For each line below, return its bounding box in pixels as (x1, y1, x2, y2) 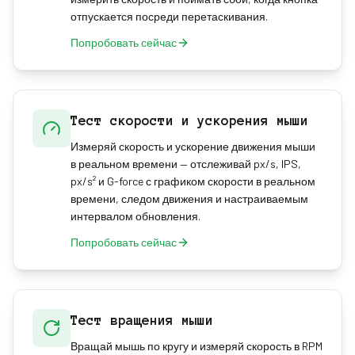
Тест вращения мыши (71, 313, 213, 327)
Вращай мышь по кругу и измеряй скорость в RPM (71, 339, 323, 353)
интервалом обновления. (71, 209, 200, 223)
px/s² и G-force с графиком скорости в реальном (71, 174, 315, 188)
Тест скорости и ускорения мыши (71, 113, 308, 128)
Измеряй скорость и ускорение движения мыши (71, 139, 315, 153)
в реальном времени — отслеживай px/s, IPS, (71, 157, 301, 170)
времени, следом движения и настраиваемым (71, 192, 308, 205)
